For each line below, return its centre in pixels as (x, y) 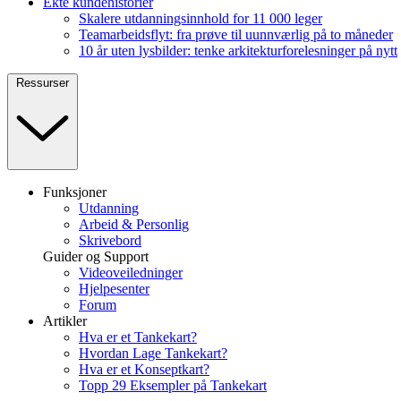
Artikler (65, 320)
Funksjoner (75, 192)
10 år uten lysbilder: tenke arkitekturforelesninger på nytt (238, 50)
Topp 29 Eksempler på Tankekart (173, 385)
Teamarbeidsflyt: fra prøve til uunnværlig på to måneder (236, 34)
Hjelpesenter (114, 288)
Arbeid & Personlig (134, 224)
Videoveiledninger (131, 272)
